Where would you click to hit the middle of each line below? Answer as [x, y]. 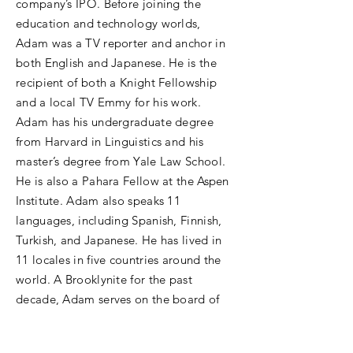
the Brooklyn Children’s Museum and [115, 319]
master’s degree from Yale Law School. [121, 161]
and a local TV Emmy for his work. [108, 102]
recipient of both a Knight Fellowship [117, 82]
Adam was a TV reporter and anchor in [121, 43]
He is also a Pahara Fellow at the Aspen [123, 181]
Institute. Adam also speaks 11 [98, 201]
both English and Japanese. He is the [116, 63]
